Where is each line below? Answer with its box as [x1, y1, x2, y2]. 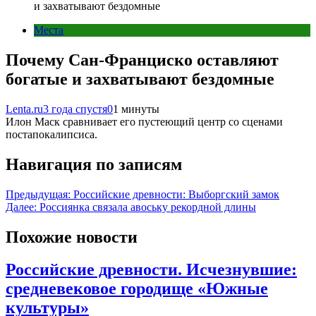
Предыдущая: [6, 188, 71, 200]
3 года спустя [43, 102, 107, 115]
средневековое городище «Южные [6, 279, 268, 298]
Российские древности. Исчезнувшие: [6, 260, 297, 279]
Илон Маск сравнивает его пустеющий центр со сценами [6, 115, 283, 128]
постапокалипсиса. [6, 128, 97, 140]
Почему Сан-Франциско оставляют [6, 50, 279, 69]
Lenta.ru [6, 102, 43, 115]
